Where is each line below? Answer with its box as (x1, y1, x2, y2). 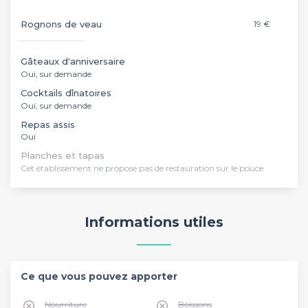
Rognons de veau (21, 19, 102, 30)
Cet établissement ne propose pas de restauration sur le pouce (21, 163, 263, 173)
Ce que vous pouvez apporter (21, 269, 177, 283)
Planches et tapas (21, 150, 104, 161)
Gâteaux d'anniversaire (21, 56, 125, 67)
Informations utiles (85, 214, 223, 230)
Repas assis (21, 119, 75, 130)
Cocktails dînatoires (21, 87, 111, 98)
